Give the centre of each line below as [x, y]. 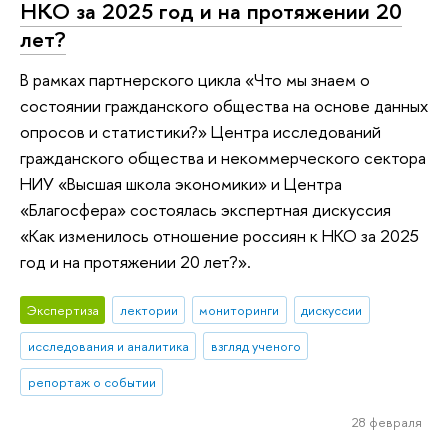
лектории [148, 310]
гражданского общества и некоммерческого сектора [223, 157]
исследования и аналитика [108, 346]
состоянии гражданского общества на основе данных [224, 105]
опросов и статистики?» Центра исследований [200, 131]
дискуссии [332, 310]
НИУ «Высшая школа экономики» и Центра [181, 183]
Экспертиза [62, 310]
